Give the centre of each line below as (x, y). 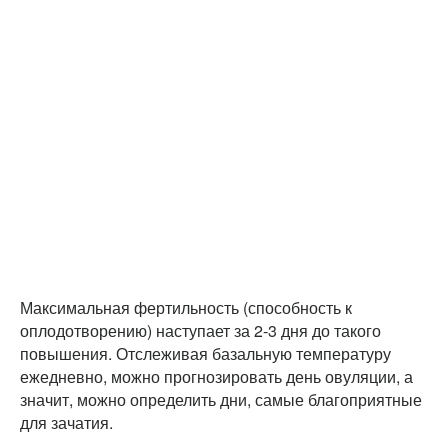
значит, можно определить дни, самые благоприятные (221, 399)
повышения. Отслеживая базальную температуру (205, 353)
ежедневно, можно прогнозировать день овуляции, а (216, 376)
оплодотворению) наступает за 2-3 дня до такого (200, 330)
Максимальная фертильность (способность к (186, 307)
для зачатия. (66, 422)
